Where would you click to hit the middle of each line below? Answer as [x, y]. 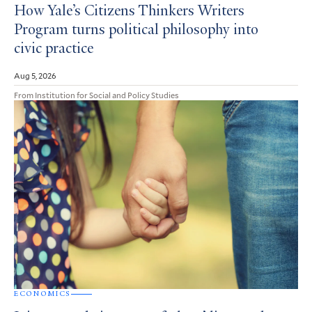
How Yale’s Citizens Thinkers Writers [129, 11]
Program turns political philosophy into [136, 30]
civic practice [54, 49]
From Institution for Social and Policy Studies [96, 94]
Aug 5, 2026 [35, 75]
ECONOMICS [42, 294]
